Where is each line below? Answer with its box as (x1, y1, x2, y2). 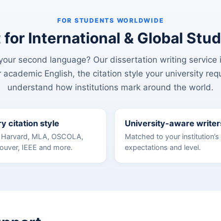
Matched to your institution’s (125, 132, 219, 141)
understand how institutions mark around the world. (7, 82, 214, 92)
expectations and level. (125, 143, 201, 152)
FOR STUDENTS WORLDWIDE (57, 17, 164, 24)
